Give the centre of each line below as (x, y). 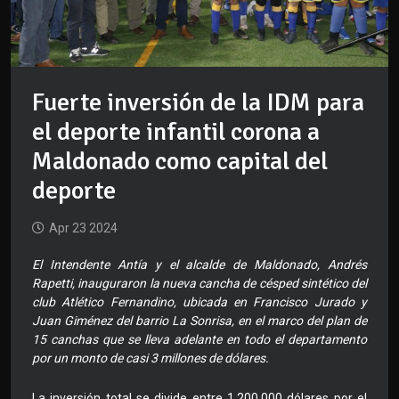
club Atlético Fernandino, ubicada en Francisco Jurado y (199, 302)
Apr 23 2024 (83, 228)
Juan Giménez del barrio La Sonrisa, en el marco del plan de (199, 321)
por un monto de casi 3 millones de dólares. (151, 358)
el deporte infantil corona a (176, 132)
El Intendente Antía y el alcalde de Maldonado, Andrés (199, 265)
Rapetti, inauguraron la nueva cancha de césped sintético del (199, 284)
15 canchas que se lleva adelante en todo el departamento (199, 340)
